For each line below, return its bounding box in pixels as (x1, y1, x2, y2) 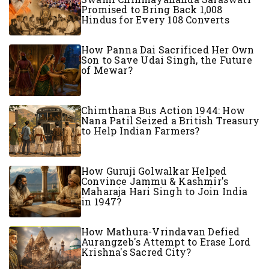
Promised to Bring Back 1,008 (81, 2, 223, 16)
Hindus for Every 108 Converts (81, 13, 229, 26)
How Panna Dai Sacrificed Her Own (81, 43, 255, 56)
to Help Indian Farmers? (81, 124, 200, 137)
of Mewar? (81, 63, 133, 76)
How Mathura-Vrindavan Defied (81, 225, 240, 238)
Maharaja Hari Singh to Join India (81, 184, 248, 198)
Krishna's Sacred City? (81, 245, 192, 258)
